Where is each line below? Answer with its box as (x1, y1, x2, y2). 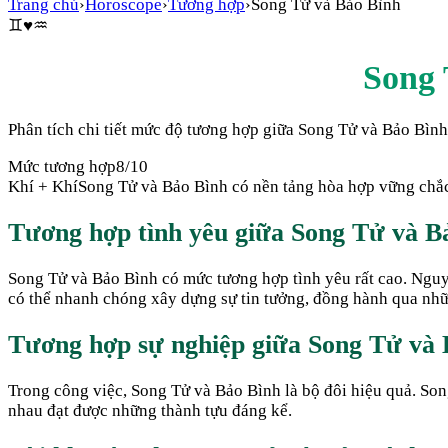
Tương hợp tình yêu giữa (8, 217, 291, 247)
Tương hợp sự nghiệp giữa (8, 330, 308, 359)
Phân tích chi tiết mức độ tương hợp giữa (8, 119, 298, 139)
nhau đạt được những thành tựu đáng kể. (8, 401, 292, 421)
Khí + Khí (8, 176, 78, 196)
